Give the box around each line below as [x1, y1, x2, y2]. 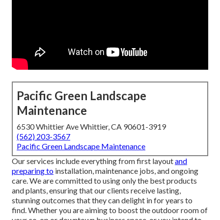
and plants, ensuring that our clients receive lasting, [12, 186, 181, 195]
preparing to [12, 166, 54, 176]
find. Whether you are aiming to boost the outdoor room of [12, 205, 208, 215]
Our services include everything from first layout [12, 156, 175, 166]
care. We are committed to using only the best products [12, 176, 197, 186]
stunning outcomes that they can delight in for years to [12, 195, 192, 205]
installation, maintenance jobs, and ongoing [54, 166, 198, 176]
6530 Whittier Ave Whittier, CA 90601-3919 [17, 122, 166, 132]
